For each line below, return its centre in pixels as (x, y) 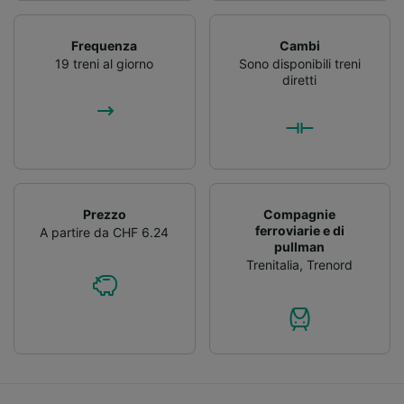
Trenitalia (273, 264)
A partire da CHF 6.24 (105, 232)
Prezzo (104, 214)
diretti (300, 79)
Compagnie (300, 214)
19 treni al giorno (105, 63)
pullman (300, 246)
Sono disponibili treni (299, 63)
